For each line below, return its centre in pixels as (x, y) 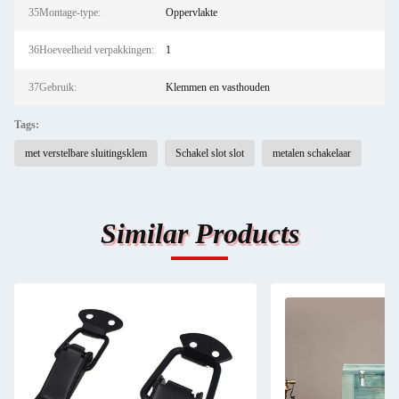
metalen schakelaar (312, 153)
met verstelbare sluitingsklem (86, 153)
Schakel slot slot (210, 153)
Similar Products (199, 233)
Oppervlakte (191, 12)
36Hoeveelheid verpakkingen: (91, 50)
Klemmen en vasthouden (217, 87)
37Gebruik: (53, 87)
